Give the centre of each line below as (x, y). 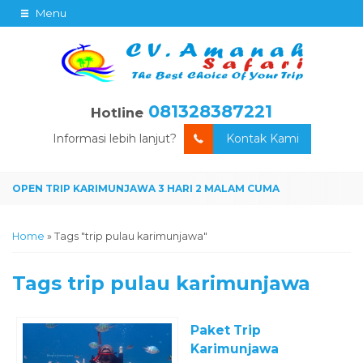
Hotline (117, 113)
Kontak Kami (262, 139)
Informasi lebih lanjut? (116, 139)
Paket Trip (226, 331)
